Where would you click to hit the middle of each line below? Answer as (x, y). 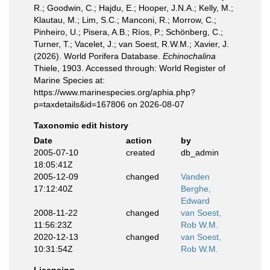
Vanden (195, 177)
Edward (195, 201)
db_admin (200, 152)
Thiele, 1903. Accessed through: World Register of (130, 68)
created (140, 152)
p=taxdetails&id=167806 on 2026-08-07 (109, 104)
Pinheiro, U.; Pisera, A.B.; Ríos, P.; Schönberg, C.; (128, 32)
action (139, 140)
